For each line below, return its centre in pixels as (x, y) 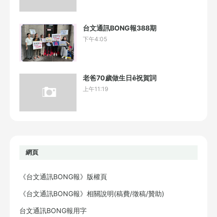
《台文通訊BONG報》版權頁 (63, 176)
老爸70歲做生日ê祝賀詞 (120, 77)
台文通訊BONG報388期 (120, 28)
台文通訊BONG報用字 (53, 210)
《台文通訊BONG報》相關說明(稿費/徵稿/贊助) (92, 193)
